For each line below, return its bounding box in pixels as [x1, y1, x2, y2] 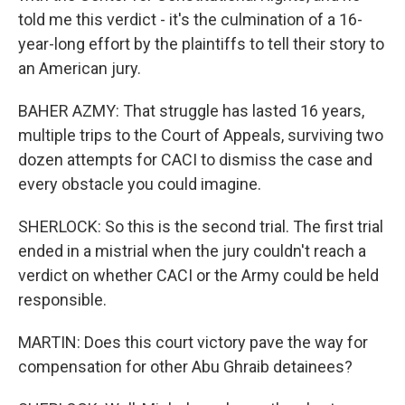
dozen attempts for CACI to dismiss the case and [18, 150, 372, 169]
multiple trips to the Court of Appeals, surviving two [18, 126, 383, 145]
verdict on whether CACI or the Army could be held [18, 266, 379, 285]
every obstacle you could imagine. [18, 174, 261, 193]
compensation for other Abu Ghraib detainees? [18, 357, 353, 376]
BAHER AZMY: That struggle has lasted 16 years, [18, 101, 364, 120]
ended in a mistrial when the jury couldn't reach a [18, 241, 366, 260]
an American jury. [18, 59, 141, 78]
